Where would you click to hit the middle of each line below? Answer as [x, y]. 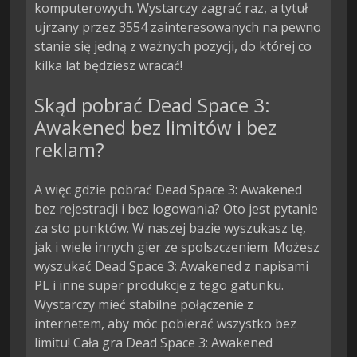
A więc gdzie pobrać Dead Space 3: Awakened [169, 190]
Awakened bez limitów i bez [156, 127]
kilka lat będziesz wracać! [109, 66]
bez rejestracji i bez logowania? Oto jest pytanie [177, 209]
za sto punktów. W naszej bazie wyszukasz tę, [171, 228]
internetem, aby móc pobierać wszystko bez [166, 324]
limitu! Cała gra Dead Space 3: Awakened [154, 343]
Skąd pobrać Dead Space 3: [153, 105]
